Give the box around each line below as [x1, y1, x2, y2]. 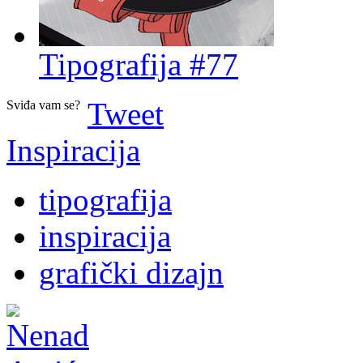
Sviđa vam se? [6, 97, 80, 112]
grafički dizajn [39, 254, 224, 290]
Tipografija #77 [39, 46, 238, 82]
